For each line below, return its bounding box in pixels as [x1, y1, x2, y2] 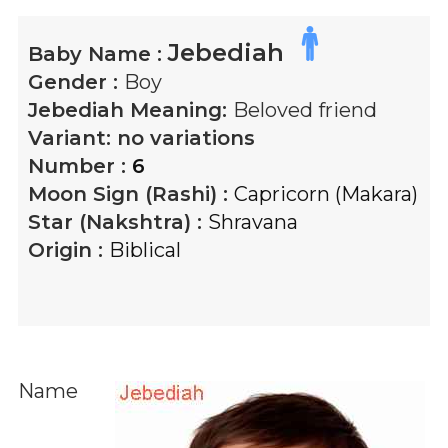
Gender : [28, 70, 124, 94]
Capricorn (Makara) [234, 182, 418, 206]
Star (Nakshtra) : [28, 210, 208, 234]
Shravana [208, 210, 298, 234]
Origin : [28, 238, 109, 262]
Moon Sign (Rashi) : [28, 182, 234, 206]
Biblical [109, 238, 181, 262]
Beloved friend [233, 98, 377, 122]
